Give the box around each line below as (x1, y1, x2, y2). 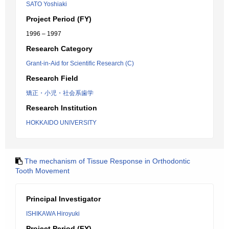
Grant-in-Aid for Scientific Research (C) (26, 60, 134, 67)
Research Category (26, 44, 93, 53)
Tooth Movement (15, 167, 70, 175)
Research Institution (26, 104, 97, 112)
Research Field (26, 74, 78, 82)
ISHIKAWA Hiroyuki (26, 210, 80, 217)
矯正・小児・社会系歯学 (26, 89, 94, 97)
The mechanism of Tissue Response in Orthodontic (25, 157, 190, 165)
